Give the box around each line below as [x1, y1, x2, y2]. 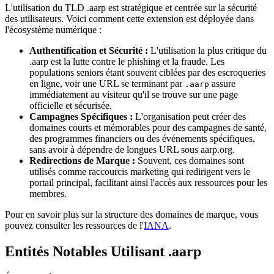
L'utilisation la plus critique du [148, 45, 267, 56]
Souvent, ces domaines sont [135, 155, 244, 166]
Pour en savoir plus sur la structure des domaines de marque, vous [5, 209, 258, 220]
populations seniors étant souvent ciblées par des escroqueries [29, 67, 265, 78]
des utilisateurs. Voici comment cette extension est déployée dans [5, 13, 254, 24]
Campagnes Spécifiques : [29, 111, 133, 122]
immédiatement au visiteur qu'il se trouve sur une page [29, 89, 238, 100]
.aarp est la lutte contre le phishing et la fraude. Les [29, 56, 224, 67]
